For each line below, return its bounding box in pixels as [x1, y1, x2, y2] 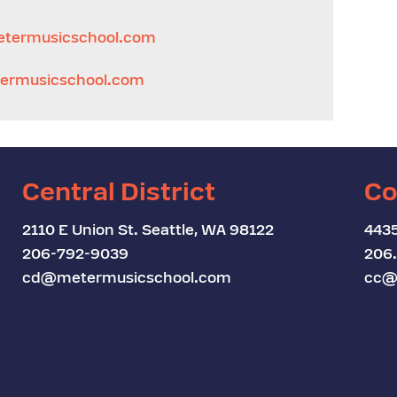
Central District [22, 183, 216, 206]
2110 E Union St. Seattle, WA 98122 [22, 224, 275, 238]
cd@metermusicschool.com [22, 272, 232, 286]
